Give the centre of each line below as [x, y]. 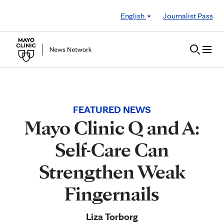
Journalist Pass [188, 15]
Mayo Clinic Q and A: [112, 127]
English [133, 15]
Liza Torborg [112, 216]
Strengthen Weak [112, 171]
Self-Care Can [112, 149]
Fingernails [112, 193]
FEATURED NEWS [112, 109]
